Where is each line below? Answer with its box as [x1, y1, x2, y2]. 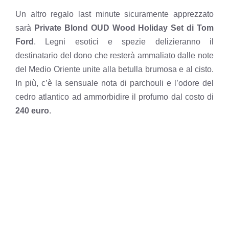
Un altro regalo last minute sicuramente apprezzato [15, 10, 214, 19]
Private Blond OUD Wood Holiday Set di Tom [31, 24, 214, 33]
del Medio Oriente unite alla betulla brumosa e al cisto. [15, 65, 214, 74]
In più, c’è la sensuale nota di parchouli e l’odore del [15, 79, 214, 88]
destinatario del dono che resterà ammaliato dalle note [15, 51, 214, 60]
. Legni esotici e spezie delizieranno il [34, 37, 214, 47]
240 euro [15, 106, 49, 116]
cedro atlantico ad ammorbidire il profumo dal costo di [15, 93, 214, 102]
